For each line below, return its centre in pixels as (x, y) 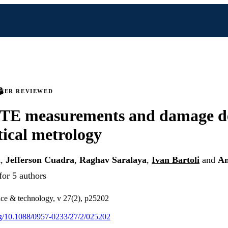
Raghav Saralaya (113, 160)
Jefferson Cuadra (40, 160)
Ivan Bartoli (176, 160)
